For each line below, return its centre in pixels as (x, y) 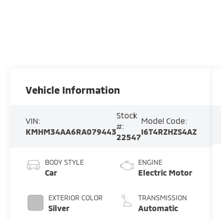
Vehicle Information (73, 90)
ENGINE (150, 162)
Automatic (158, 208)
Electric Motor (165, 173)
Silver (59, 208)
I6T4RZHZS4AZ (169, 132)
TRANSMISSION (162, 198)
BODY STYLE (65, 162)
